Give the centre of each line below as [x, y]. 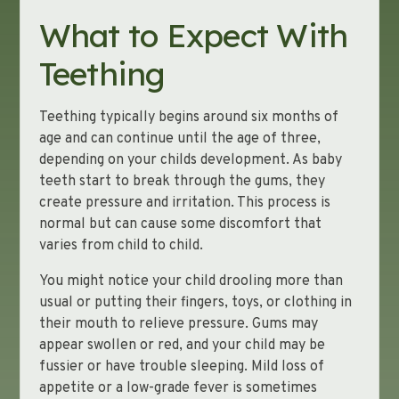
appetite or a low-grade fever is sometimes [178, 388]
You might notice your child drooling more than [191, 281]
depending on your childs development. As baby [190, 160]
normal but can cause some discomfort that [180, 224]
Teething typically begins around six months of [188, 118]
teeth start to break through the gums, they [182, 182]
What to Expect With [193, 35]
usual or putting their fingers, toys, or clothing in [195, 303]
